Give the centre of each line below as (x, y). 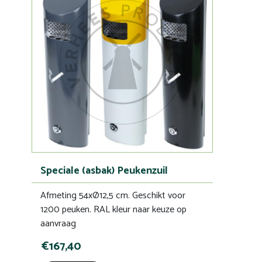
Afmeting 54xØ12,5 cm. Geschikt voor (113, 195)
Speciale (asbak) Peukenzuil (104, 170)
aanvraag (58, 223)
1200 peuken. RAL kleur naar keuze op (113, 209)
